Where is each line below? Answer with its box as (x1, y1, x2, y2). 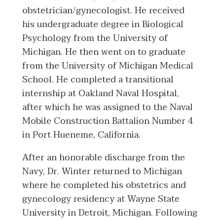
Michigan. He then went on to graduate (22, 44, 185, 60)
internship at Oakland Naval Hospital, (22, 86, 179, 102)
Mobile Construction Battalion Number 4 (22, 113, 193, 129)
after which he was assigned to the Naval (22, 100, 193, 115)
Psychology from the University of (22, 31, 168, 46)
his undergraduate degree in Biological (22, 17, 184, 33)
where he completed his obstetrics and (22, 178, 186, 193)
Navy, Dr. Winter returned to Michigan (22, 164, 182, 180)
